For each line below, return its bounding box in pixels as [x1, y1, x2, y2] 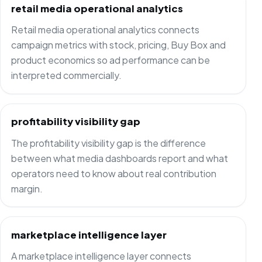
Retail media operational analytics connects [11, 23, 199, 36]
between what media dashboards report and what [11, 151, 228, 164]
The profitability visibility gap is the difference [11, 136, 206, 149]
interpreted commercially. [11, 69, 122, 82]
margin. [11, 182, 43, 195]
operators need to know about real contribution [11, 167, 216, 180]
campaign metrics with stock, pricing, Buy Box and [11, 39, 226, 51]
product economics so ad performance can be [11, 54, 210, 67]
